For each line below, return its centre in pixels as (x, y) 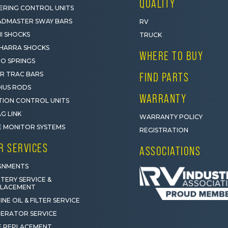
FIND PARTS (164, 77)
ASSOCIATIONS (170, 151)
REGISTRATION (164, 130)
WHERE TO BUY (171, 55)
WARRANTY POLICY (171, 117)
